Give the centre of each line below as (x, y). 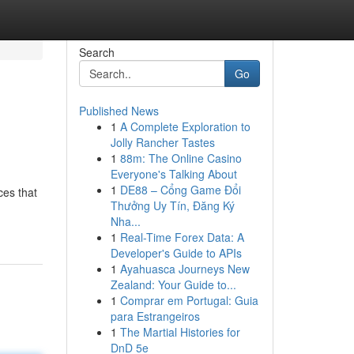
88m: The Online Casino (181, 158)
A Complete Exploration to (185, 126)
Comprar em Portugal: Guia (189, 300)
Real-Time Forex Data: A (182, 237)
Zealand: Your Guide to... (173, 284)
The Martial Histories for (180, 332)
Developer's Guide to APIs (176, 253)
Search (96, 52)
